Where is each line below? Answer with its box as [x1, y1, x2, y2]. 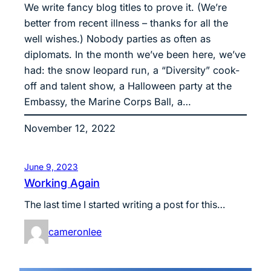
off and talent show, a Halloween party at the [24, 79, 232, 92]
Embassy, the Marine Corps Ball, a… [24, 95, 191, 108]
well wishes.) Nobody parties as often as [24, 32, 211, 45]
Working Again [24, 175, 100, 189]
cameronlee [48, 225, 102, 238]
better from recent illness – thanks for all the [24, 16, 228, 29]
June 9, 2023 [24, 161, 78, 172]
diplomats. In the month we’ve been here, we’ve [24, 48, 246, 60]
